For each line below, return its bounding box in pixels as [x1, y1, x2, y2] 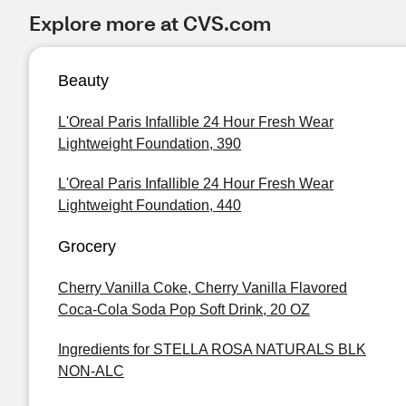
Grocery [58, 237, 116, 256]
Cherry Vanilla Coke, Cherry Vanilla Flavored [58, 280, 347, 295]
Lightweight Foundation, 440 [58, 198, 241, 213]
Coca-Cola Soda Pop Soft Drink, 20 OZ [58, 302, 310, 317]
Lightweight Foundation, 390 [58, 136, 241, 151]
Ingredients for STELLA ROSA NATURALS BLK [58, 342, 366, 357]
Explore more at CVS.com [29, 10, 271, 36]
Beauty [58, 72, 109, 90]
